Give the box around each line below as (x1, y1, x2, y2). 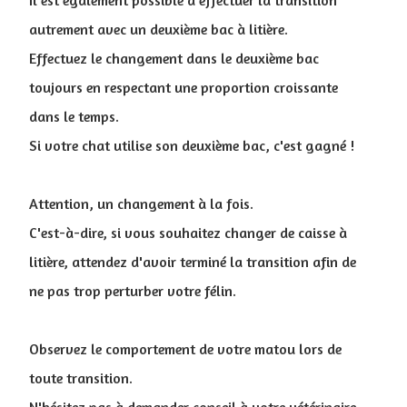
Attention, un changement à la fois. (29, 194, 253, 213)
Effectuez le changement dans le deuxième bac (29, 48, 319, 67)
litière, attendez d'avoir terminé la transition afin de (29, 252, 356, 271)
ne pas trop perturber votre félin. (29, 281, 236, 300)
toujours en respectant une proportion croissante (29, 77, 338, 96)
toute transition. (29, 368, 133, 387)
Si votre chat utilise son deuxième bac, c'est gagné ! (29, 135, 354, 154)
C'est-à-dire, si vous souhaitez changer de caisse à (29, 223, 347, 242)
